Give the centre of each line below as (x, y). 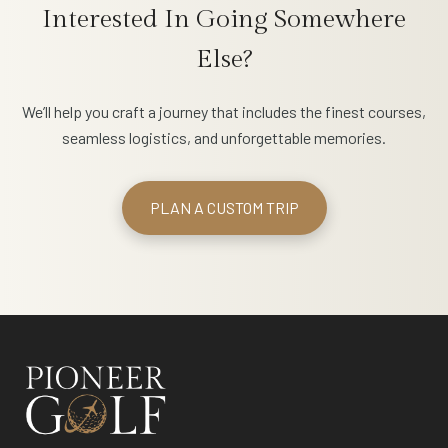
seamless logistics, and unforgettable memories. (224, 138)
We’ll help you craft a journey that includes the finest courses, (224, 112)
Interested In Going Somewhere (224, 19)
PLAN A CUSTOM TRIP (224, 208)
